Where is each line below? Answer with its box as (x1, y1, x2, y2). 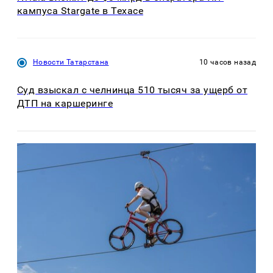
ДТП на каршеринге (17, 97, 113, 109)
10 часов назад (199, 58, 256, 67)
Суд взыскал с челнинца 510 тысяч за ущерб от (17, 83, 248, 96)
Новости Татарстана (33, 58, 109, 67)
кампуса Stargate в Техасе (17, 5, 143, 17)
